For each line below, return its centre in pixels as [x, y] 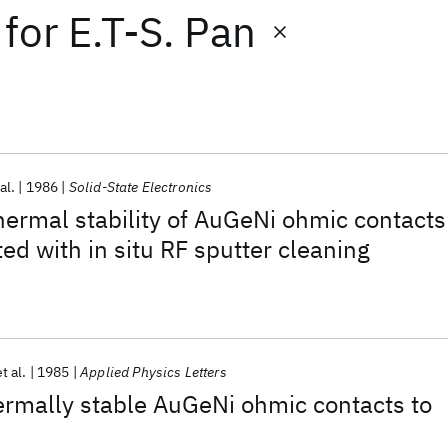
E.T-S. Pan [162, 31]
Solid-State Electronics [140, 187]
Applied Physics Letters [153, 372]
